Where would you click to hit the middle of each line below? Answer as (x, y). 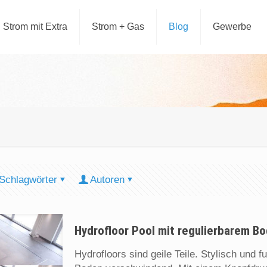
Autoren (107, 180)
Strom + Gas (118, 27)
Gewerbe (232, 27)
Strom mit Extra (35, 27)
